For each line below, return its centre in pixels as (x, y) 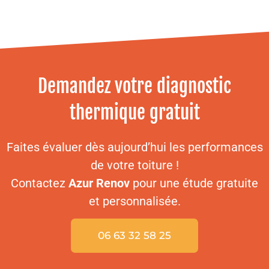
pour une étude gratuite (194, 183)
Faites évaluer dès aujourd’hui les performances (134, 147)
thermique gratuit (134, 112)
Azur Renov (99, 183)
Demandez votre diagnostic (134, 86)
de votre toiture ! (134, 165)
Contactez (40, 183)
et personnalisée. (134, 201)
